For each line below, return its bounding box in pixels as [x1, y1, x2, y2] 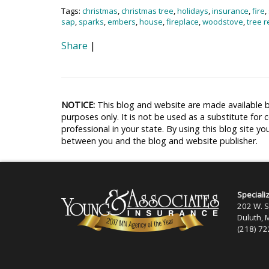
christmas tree [121, 5, 174, 16]
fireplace [166, 16, 199, 27]
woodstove [202, 16, 243, 27]
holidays [177, 5, 208, 16]
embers [107, 16, 136, 27]
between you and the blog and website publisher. [61, 135, 258, 147]
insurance [212, 5, 249, 16]
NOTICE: [61, 99, 95, 110]
